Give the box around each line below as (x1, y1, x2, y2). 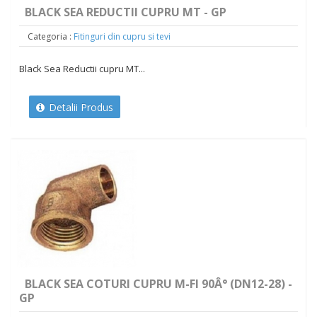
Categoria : (27, 30, 71, 43)
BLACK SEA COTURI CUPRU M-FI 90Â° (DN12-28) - (25, 276, 292, 292)
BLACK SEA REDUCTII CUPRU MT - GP (25, 4, 226, 21)
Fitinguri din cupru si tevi (73, 30, 171, 43)
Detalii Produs (45, 100, 113, 115)
